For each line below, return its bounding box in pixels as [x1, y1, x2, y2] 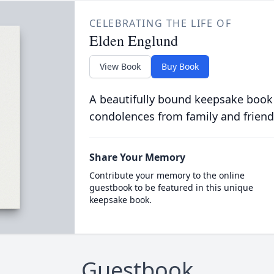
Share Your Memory [89, 150, 185, 164]
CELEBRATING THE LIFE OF [89, 17, 232, 30]
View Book [99, 61, 141, 72]
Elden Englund [89, 31, 178, 50]
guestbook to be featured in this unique [89, 182, 253, 193]
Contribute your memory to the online [89, 169, 245, 181]
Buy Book [161, 61, 199, 72]
